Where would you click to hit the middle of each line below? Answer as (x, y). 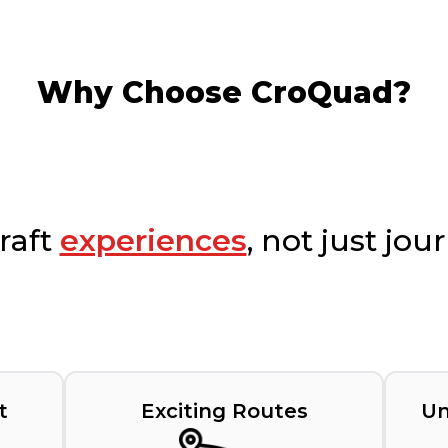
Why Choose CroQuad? (224, 93)
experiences (153, 241)
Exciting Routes (224, 411)
